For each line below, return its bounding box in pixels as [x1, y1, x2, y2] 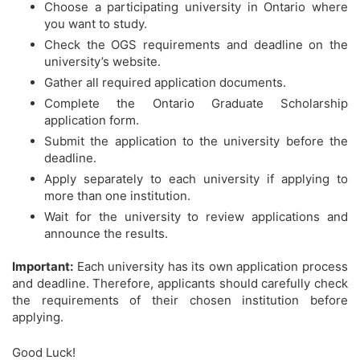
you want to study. [44, 16, 147, 32]
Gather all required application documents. [44, 75, 286, 91]
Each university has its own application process [73, 259, 348, 275]
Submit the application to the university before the [44, 133, 348, 149]
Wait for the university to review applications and [44, 209, 348, 225]
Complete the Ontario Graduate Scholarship [44, 96, 348, 112]
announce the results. [44, 226, 168, 242]
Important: [12, 259, 73, 275]
